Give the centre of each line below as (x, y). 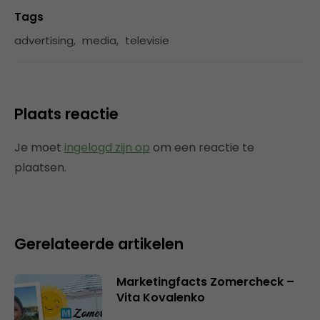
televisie (147, 41)
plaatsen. (40, 168)
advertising (44, 41)
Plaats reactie (66, 114)
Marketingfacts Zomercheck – (205, 282)
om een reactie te (202, 148)
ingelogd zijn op (107, 148)
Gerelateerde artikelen (99, 244)
